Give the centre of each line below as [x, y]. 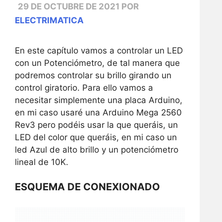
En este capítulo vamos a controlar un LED [99, 50]
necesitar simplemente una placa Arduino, [99, 100]
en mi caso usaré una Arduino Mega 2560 [98, 112]
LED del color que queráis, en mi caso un [96, 137]
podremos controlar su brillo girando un [93, 75]
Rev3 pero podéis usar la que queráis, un [96, 125]
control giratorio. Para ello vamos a [84, 87]
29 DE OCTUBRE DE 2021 [69, 6]
